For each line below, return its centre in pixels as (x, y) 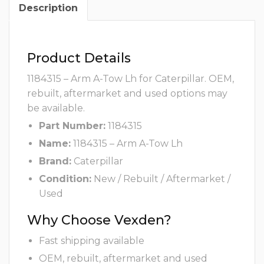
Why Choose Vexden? (99, 220)
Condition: (65, 179)
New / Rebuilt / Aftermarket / (161, 179)
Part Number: (72, 126)
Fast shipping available (92, 241)
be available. (56, 108)
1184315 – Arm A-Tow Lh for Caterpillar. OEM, (131, 79)
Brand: (55, 161)
